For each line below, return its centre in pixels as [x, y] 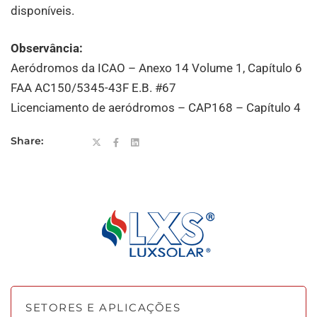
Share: [27, 141]
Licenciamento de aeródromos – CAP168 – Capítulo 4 [156, 108]
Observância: [47, 48]
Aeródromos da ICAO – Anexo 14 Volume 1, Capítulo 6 [156, 68]
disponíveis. [42, 10]
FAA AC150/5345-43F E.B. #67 [93, 88]
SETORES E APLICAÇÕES [103, 308]
